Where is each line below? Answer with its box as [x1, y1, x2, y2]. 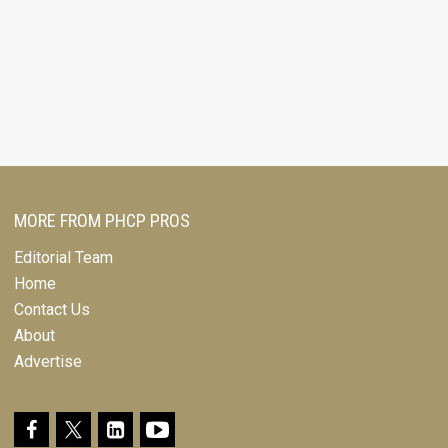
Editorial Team [14, 248, 113, 267]
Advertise [14, 352, 82, 371]
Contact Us [14, 300, 90, 319]
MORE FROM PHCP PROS [14, 210, 190, 231]
